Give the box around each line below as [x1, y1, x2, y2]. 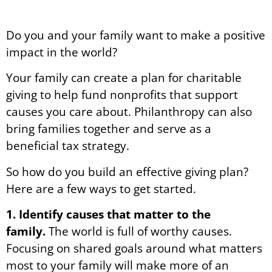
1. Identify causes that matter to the [6, 206, 211, 223]
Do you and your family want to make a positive [6, 27, 265, 43]
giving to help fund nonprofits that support [6, 86, 238, 103]
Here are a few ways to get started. [6, 180, 199, 197]
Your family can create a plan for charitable [6, 69, 242, 86]
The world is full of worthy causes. [46, 223, 232, 240]
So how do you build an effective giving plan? [6, 163, 248, 180]
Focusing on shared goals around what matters [6, 240, 262, 257]
